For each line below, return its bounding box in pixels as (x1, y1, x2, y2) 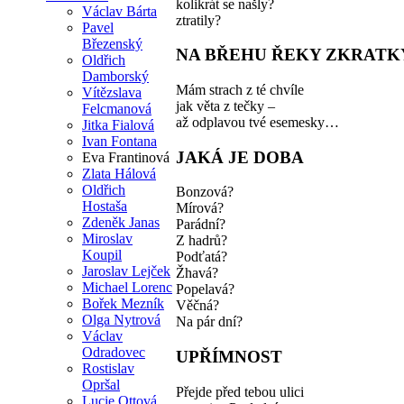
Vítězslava (82, 84, 142, 100)
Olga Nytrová (82, 311, 161, 327)
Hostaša (82, 197, 127, 214)
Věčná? (176, 298, 219, 314)
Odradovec (82, 344, 145, 360)
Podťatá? (176, 249, 227, 265)
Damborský (82, 68, 149, 84)
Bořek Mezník (82, 295, 164, 311)
